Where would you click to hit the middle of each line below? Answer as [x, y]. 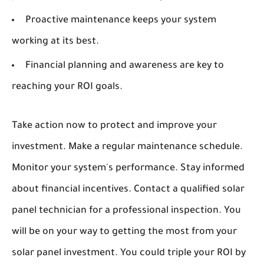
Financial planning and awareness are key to [125, 66]
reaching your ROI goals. [67, 87]
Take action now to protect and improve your [114, 126]
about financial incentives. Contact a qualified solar [128, 190]
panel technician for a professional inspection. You [126, 211]
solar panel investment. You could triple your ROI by [129, 253]
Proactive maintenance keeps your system [121, 21]
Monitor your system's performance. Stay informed [128, 169]
